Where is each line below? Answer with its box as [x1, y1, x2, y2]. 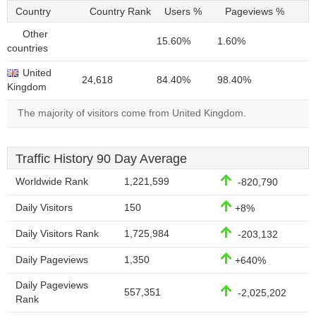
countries [7, 43, 48, 54]
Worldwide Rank [16, 176, 88, 187]
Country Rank [90, 6, 151, 17]
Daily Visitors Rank [16, 229, 99, 239]
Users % [164, 6, 202, 17]
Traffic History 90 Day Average [16, 152, 187, 166]
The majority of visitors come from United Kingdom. [18, 108, 246, 119]
